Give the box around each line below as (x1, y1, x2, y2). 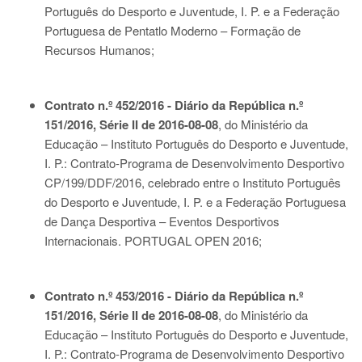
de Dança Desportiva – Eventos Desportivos (44, 213, 280, 229)
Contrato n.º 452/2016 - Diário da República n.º (44, 96, 303, 114)
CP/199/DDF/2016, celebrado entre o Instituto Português (44, 174, 341, 191)
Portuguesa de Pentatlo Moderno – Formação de (44, 22, 301, 39)
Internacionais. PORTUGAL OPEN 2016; (44, 232, 262, 249)
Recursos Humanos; (44, 41, 154, 58)
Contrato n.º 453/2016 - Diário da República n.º (44, 287, 303, 305)
